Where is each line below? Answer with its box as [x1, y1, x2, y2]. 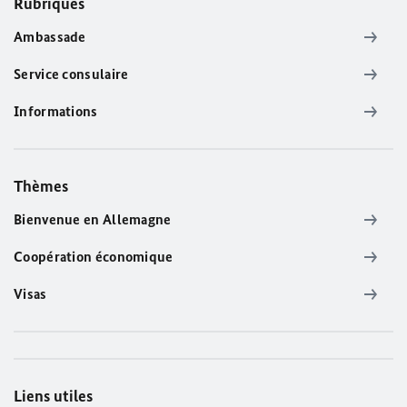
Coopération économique [14, 248, 174, 266]
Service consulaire [14, 65, 129, 84]
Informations [14, 103, 98, 121]
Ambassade [14, 28, 86, 46]
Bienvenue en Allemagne [14, 211, 172, 229]
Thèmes [14, 176, 68, 197]
